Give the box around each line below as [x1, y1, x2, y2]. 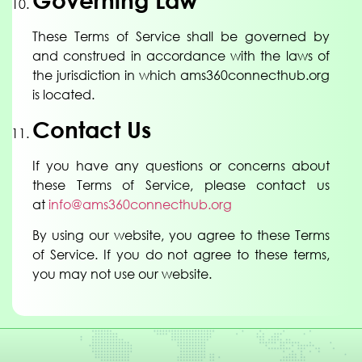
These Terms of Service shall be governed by [32, 28, 330, 45]
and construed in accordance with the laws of [32, 48, 330, 65]
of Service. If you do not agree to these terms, [32, 246, 330, 263]
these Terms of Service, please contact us [32, 176, 330, 193]
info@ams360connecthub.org [48, 196, 232, 213]
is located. [32, 86, 95, 103]
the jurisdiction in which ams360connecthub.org [32, 67, 330, 84]
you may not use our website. [32, 266, 212, 283]
